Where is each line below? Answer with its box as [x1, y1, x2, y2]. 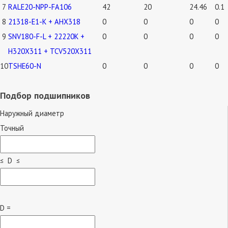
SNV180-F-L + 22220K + [8, 31, 84, 41]
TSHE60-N [8, 61, 41, 71]
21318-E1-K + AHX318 [8, 16, 80, 26]
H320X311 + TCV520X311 [8, 46, 92, 56]
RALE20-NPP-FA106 [8, 2, 72, 12]
